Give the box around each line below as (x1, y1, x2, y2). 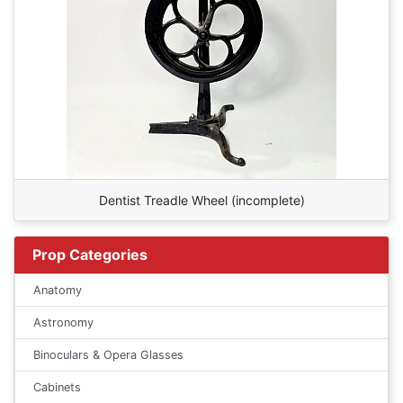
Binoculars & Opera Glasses (33, 347, 184, 362)
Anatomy (33, 282, 82, 297)
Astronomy (33, 315, 94, 329)
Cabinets (33, 380, 81, 394)
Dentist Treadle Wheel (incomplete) (98, 192, 305, 208)
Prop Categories (32, 245, 148, 264)
